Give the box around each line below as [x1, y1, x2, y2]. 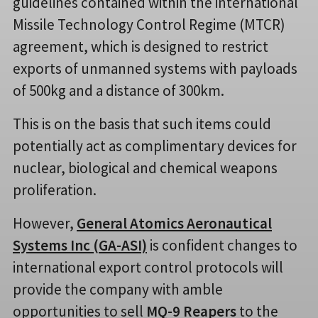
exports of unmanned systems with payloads [13, 59, 297, 79]
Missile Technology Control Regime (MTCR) [13, 15, 285, 35]
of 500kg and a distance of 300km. [13, 81, 224, 101]
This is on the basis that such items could [13, 114, 271, 134]
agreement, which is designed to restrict [13, 37, 268, 57]
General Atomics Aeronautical [77, 214, 272, 234]
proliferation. [13, 180, 97, 200]
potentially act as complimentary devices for [13, 136, 297, 156]
